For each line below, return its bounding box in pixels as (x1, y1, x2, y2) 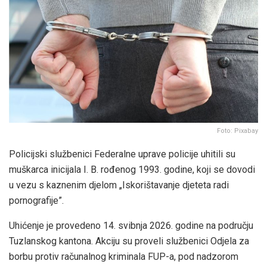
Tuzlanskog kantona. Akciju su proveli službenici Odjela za (9, 235, 249, 247)
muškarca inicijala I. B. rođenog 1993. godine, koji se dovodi (9, 164, 255, 176)
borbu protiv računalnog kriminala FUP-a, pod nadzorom (9, 251, 238, 263)
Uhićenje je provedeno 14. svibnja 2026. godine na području (9, 220, 253, 232)
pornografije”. (9, 195, 64, 207)
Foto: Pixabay (217, 127, 258, 135)
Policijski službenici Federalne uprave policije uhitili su (9, 148, 235, 160)
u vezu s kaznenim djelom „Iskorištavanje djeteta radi (9, 179, 229, 191)
